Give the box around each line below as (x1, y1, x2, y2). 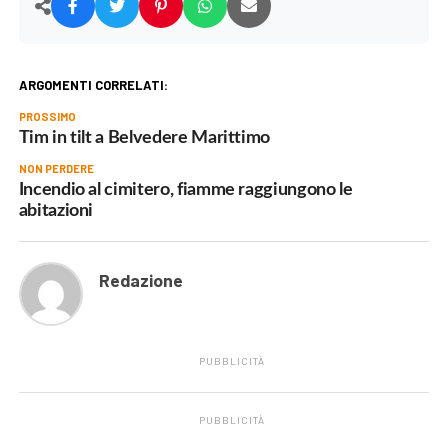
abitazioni (18, 202, 94, 220)
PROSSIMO (18, 110, 76, 124)
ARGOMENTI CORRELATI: (18, 77, 168, 94)
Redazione (98, 269, 183, 292)
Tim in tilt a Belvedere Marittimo (18, 129, 271, 147)
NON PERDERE (18, 162, 94, 176)
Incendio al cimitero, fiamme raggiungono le (18, 181, 353, 199)
